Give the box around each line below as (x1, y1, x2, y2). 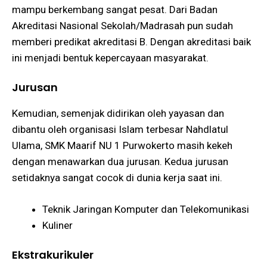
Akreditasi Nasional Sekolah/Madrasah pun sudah (12, 19, 233, 32)
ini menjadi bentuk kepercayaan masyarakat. (12, 51, 209, 64)
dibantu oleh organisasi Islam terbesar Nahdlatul (12, 123, 228, 136)
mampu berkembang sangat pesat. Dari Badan (12, 3, 218, 15)
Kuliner (42, 219, 73, 231)
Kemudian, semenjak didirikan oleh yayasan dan (12, 107, 224, 120)
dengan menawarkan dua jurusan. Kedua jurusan (12, 156, 228, 168)
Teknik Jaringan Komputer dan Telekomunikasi (42, 203, 249, 215)
